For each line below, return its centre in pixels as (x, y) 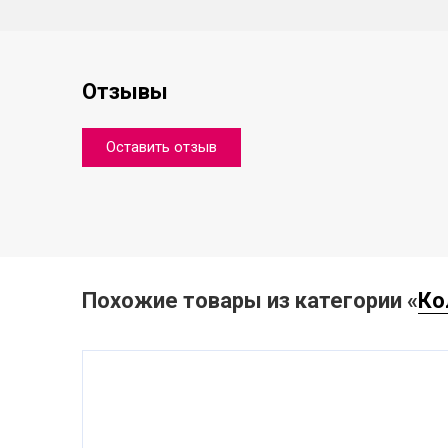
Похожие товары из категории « (250, 301)
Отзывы (125, 92)
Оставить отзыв (161, 147)
